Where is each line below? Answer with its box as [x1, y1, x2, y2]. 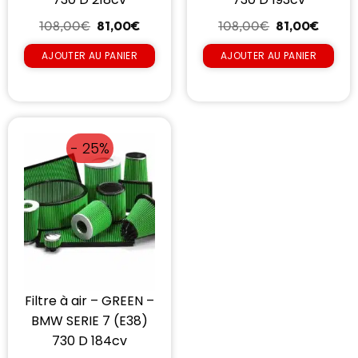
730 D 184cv [52, 331, 127, 350]
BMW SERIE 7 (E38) [31, 311, 148, 330]
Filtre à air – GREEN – [25, 291, 154, 310]
